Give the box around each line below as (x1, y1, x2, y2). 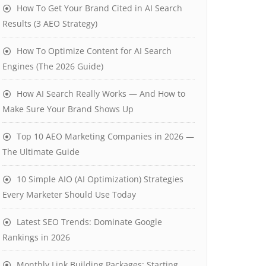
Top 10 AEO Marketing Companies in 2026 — (17, 131, 194, 142)
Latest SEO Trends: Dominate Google (17, 216, 162, 227)
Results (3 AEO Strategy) (2, 18, 97, 29)
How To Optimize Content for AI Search (17, 45, 172, 56)
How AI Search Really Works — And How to (17, 88, 185, 99)
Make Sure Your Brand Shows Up (2, 103, 134, 115)
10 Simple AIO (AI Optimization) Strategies (17, 173, 183, 185)
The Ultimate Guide (2, 146, 80, 157)
